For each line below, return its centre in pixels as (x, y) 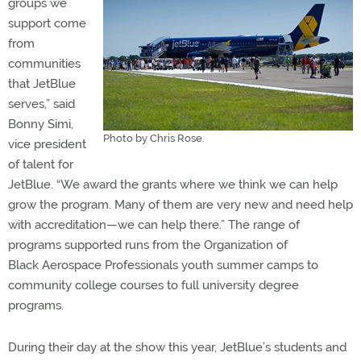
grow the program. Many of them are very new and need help (180, 205)
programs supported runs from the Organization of (148, 245)
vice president (47, 144)
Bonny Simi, (41, 124)
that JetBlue (42, 84)
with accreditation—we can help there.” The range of (154, 225)
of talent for (41, 164)
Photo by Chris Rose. (154, 138)
